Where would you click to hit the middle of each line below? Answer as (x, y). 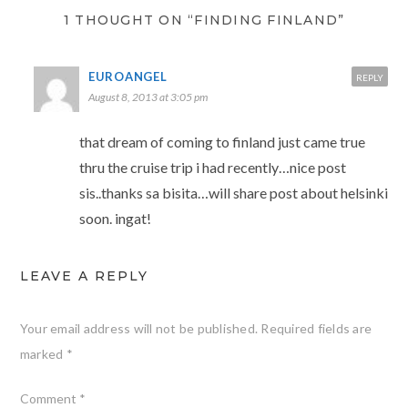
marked (43, 354)
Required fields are (316, 329)
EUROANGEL (127, 77)
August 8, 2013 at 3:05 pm (148, 97)
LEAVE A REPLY (84, 276)
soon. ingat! (115, 219)
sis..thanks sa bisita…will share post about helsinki (233, 193)
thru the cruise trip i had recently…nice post (212, 168)
